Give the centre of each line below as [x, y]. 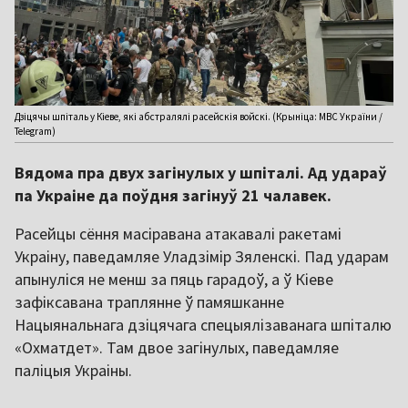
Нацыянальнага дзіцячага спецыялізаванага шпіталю [203, 325]
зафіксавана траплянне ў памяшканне [149, 302]
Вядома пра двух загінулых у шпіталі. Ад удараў [201, 173]
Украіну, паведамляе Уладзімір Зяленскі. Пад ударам [202, 257]
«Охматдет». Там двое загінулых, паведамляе [177, 348]
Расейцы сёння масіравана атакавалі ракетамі [178, 234]
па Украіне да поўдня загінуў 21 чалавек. [173, 196]
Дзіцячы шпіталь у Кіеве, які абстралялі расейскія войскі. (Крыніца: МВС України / [199, 117]
